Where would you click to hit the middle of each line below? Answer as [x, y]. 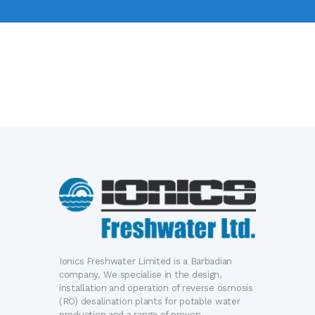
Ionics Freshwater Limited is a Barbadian [146, 261]
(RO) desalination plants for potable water [150, 301]
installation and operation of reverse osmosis [156, 288]
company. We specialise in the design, [140, 274]
